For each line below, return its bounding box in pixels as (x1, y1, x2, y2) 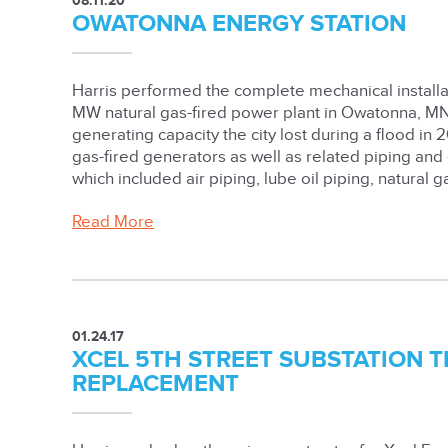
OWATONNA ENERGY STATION (72, 8, 406, 38)
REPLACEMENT (72, 369, 239, 398)
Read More (72, 212, 154, 232)
